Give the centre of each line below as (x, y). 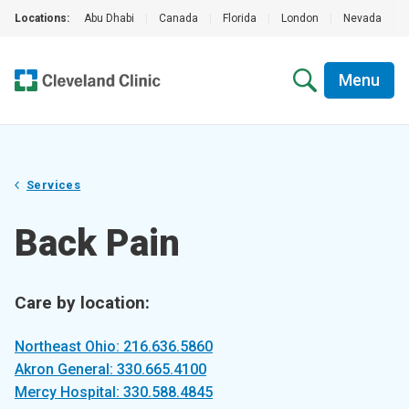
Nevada (362, 18)
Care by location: (82, 303)
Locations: (42, 18)
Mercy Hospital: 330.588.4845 (114, 392)
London (300, 18)
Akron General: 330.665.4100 (110, 369)
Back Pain (97, 243)
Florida (240, 18)
